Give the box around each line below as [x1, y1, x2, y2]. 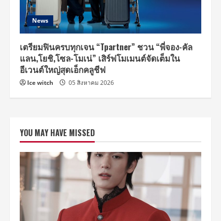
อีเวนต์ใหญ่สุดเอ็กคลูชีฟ [20, 63, 106, 76]
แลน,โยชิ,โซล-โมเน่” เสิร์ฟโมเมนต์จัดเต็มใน [20, 52, 180, 65]
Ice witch [27, 78, 53, 87]
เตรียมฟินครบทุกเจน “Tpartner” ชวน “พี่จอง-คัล [20, 40, 192, 53]
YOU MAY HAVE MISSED [20, 127, 95, 139]
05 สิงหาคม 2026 [67, 78, 114, 87]
